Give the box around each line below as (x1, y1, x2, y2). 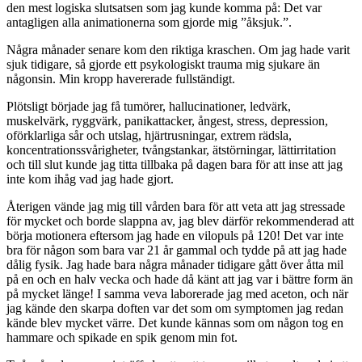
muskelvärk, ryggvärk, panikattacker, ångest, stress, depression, (6, 114, 328, 128)
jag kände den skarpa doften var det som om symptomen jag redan (6, 301, 343, 316)
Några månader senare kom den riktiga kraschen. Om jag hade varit (6, 43, 350, 57)
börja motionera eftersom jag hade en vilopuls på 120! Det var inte (6, 229, 343, 243)
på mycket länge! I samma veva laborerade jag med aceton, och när (6, 287, 348, 301)
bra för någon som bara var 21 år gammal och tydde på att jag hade (6, 243, 347, 258)
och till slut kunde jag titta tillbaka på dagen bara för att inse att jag (6, 158, 343, 172)
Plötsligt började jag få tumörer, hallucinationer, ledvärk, (6, 99, 291, 114)
